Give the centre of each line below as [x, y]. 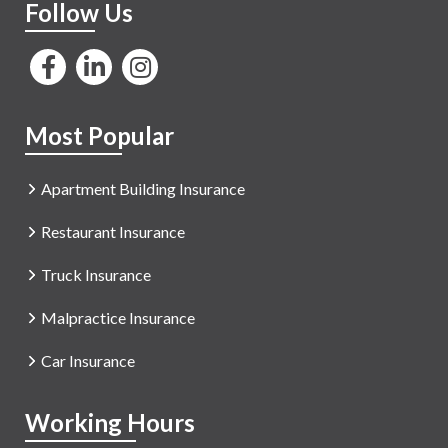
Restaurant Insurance [113, 232]
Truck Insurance [96, 275]
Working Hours [110, 423]
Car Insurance [88, 361]
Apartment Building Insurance [143, 189]
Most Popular [99, 136]
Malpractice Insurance [118, 318]
